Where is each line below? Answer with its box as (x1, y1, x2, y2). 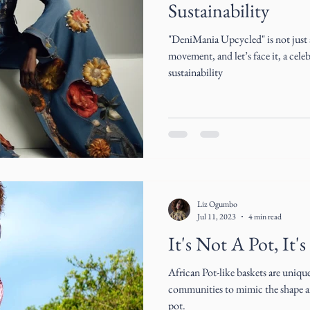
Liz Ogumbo (197, 199, 237, 210)
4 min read (248, 210, 282, 222)
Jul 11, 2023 (197, 210, 236, 222)
